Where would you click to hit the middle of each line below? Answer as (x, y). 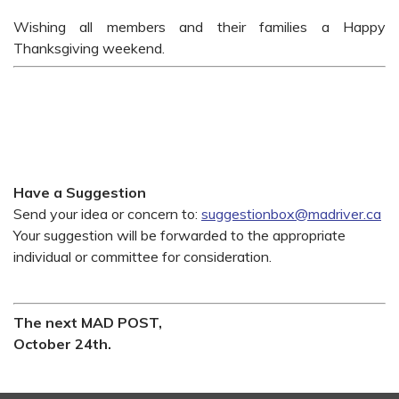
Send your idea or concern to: (107, 213)
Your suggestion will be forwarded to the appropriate (179, 235)
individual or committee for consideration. (142, 256)
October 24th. (62, 343)
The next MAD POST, (88, 322)
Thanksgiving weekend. (89, 48)
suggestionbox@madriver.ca (291, 213)
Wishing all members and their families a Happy (199, 26)
